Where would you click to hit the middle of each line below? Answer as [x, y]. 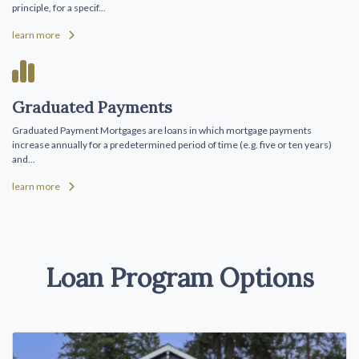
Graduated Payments [92, 107]
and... [24, 159]
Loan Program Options [179, 277]
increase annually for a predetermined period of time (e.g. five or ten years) [172, 144]
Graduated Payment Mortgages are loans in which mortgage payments [162, 130]
